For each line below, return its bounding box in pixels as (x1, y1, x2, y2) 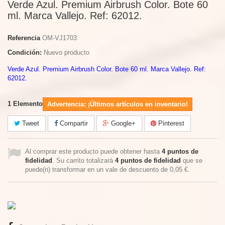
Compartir (58, 120, 88, 127)
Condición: (8, 49, 42, 56)
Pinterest (156, 120, 184, 127)
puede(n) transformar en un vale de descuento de (25, 166, 170, 173)
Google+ (109, 120, 136, 127)
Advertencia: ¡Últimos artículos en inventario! (47, 100, 188, 108)
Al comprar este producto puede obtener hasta (25, 148, 162, 155)
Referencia (8, 34, 40, 42)
